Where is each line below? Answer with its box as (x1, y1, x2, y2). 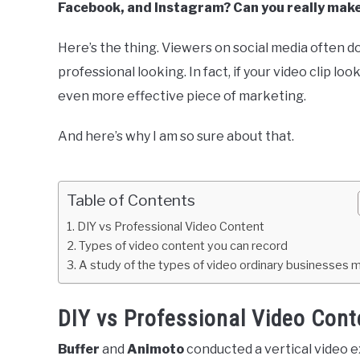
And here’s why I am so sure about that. (58, 129, 294, 145)
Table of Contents (67, 190, 195, 211)
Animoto (127, 342, 184, 358)
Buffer (58, 342, 100, 358)
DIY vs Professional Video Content (76, 219, 264, 235)
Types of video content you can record (78, 239, 288, 254)
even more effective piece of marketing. (58, 88, 306, 104)
